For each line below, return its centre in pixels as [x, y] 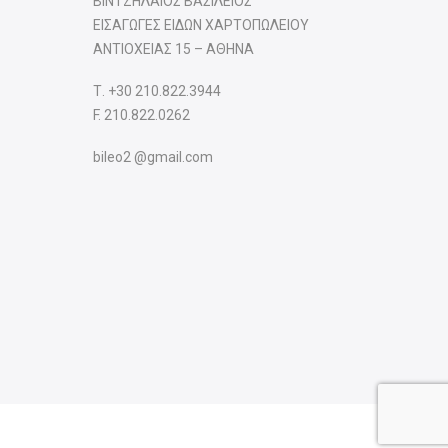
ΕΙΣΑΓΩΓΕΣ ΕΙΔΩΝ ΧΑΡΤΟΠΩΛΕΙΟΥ [200, 24]
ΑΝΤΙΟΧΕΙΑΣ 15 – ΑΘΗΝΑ [173, 48]
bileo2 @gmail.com [152, 157]
